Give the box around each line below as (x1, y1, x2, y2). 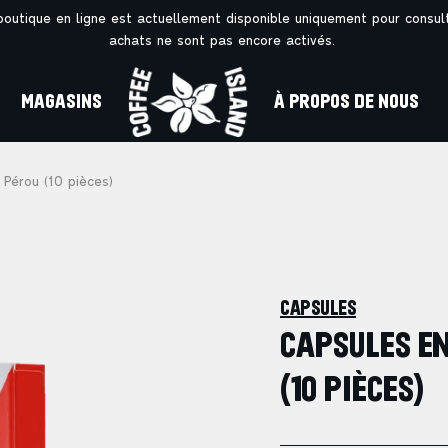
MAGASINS (21, 91, 102, 112)
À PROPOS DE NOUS (274, 91, 419, 112)
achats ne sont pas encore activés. (109, 34, 339, 49)
